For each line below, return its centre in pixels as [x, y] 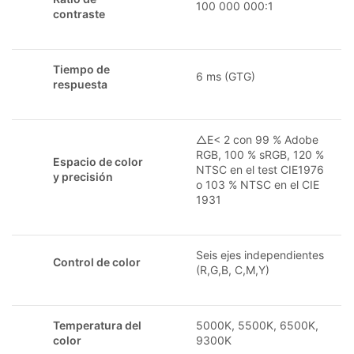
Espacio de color [98, 161]
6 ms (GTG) [226, 76]
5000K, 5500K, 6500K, [257, 325]
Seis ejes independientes [260, 254]
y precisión [83, 176]
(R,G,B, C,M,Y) [233, 269]
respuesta [80, 84]
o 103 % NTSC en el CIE [258, 184]
